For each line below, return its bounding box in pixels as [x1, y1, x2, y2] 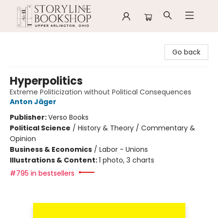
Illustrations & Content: [10, 155, 99, 165]
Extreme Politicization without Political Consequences [10, 87, 191, 97]
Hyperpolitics [10, 73, 83, 89]
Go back [172, 47, 200, 57]
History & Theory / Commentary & [78, 123, 195, 133]
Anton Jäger [10, 97, 56, 107]
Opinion [10, 134, 36, 144]
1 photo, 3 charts [99, 155, 154, 165]
